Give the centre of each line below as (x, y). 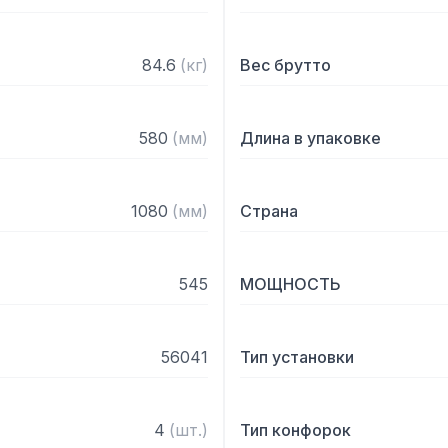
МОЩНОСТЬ (290, 284)
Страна (269, 211)
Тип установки (297, 357)
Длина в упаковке (310, 138)
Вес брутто (285, 65)
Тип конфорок (295, 430)
